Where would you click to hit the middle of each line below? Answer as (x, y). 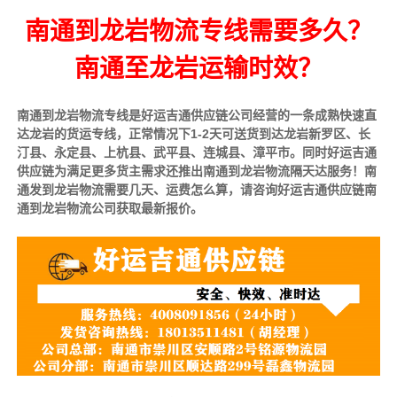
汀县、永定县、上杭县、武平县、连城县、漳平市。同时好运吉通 (196, 152)
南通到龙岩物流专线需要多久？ (198, 31)
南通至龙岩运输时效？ (198, 68)
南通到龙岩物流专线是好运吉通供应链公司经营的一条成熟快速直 (196, 115)
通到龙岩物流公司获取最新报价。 (109, 208)
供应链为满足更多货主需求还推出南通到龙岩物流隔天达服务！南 (196, 171)
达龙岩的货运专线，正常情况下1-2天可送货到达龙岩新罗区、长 (193, 133)
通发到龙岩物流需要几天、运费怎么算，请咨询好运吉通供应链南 (196, 189)
